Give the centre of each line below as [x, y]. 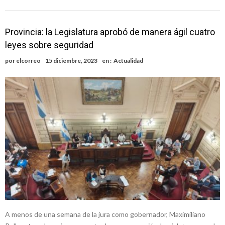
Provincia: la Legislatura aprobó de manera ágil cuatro [110, 32]
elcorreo [28, 60]
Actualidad [128, 60]
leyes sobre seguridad [49, 45]
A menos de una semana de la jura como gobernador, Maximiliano [105, 214]
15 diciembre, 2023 [71, 60]
